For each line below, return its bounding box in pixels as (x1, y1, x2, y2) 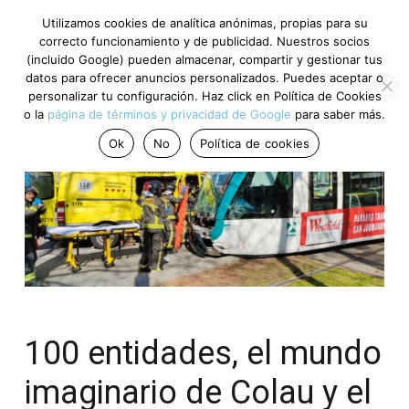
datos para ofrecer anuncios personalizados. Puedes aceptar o (26, 70, 383, 85)
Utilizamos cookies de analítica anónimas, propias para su (41, 16, 368, 30)
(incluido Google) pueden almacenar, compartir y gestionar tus (26, 52, 383, 67)
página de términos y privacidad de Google (47, 107, 291, 121)
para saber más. (291, 107, 385, 121)
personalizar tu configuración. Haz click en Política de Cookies (27, 89, 382, 103)
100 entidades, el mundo (25, 333, 382, 372)
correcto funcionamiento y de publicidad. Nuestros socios (39, 34, 370, 48)
